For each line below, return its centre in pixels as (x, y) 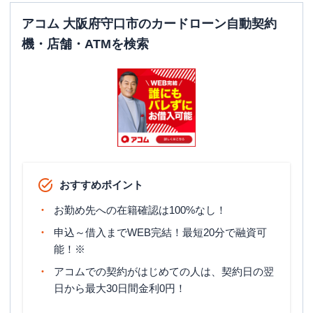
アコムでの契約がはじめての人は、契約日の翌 (164, 271)
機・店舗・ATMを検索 (85, 44)
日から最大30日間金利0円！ (120, 288)
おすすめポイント (101, 185)
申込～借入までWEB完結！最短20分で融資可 (160, 232)
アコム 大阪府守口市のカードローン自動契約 (149, 24)
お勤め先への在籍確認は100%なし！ (140, 210)
